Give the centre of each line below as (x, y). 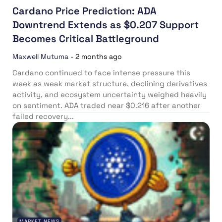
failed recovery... (43, 116)
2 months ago (99, 56)
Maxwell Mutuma (40, 56)
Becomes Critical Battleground (86, 38)
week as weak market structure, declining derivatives (110, 83)
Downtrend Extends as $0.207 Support (106, 25)
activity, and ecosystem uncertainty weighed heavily (110, 94)
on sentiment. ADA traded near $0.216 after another (107, 105)
